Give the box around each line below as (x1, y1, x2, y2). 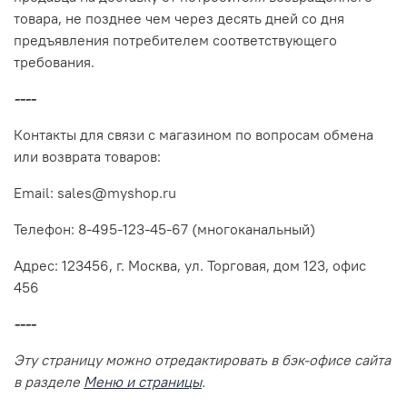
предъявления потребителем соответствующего (14, 30, 337, 49)
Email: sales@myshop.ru (14, 183, 176, 202)
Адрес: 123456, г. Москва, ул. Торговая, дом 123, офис (14, 255, 366, 274)
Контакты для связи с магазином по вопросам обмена (14, 124, 373, 144)
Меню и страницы (84, 372, 202, 391)
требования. (14, 52, 94, 71)
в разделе (14, 372, 84, 391)
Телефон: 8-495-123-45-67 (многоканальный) (14, 219, 315, 238)
